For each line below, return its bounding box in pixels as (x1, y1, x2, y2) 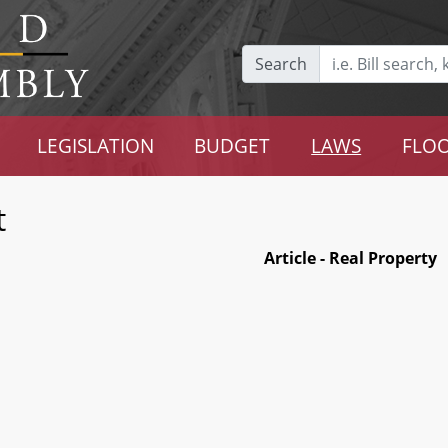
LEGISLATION (36, 133, 154, 158)
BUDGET (194, 133, 271, 158)
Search (255, 52, 307, 75)
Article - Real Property (263, 247, 437, 269)
